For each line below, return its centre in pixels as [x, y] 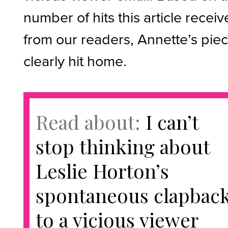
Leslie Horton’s [103, 170]
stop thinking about [123, 146]
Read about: [91, 122]
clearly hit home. [75, 61]
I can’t [172, 122]
